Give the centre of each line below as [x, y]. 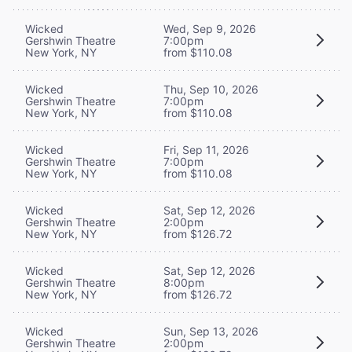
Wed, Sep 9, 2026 [210, 28]
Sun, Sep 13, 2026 [211, 331]
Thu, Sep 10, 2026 [211, 89]
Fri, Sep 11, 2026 [206, 149]
